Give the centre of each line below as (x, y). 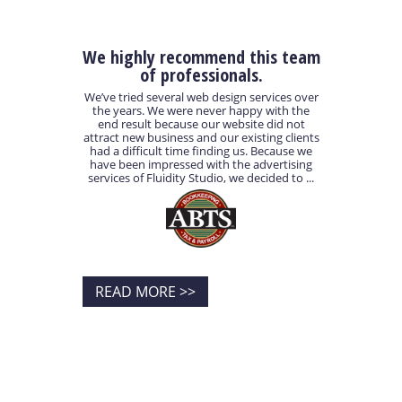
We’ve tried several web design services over (201, 97)
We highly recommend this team (201, 57)
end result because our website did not (201, 124)
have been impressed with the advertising (201, 165)
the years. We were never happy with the (201, 111)
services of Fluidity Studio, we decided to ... (201, 178)
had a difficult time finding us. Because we (201, 151)
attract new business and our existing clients (201, 138)
